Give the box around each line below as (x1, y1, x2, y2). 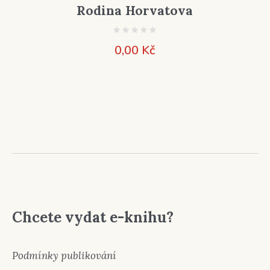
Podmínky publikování (12, 248, 117, 262)
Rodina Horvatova (77, 2, 193, 19)
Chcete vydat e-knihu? (12, 207, 174, 227)
